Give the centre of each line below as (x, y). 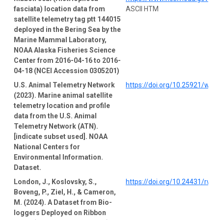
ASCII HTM (142, 9)
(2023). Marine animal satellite (63, 95)
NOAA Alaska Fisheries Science (65, 50)
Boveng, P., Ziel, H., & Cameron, (65, 192)
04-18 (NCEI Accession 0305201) (67, 70)
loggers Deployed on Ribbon (60, 212)
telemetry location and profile (62, 105)
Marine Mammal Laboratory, (60, 40)
